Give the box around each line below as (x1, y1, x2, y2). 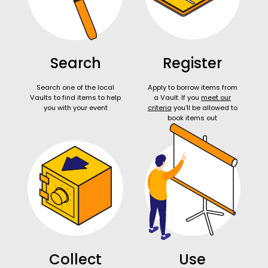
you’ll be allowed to (171, 102, 237, 112)
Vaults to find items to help (30, 92, 121, 102)
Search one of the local (36, 82, 115, 92)
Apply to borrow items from (147, 82, 237, 92)
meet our (201, 92, 232, 102)
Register (163, 53, 223, 73)
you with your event (43, 102, 108, 112)
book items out (167, 112, 218, 123)
